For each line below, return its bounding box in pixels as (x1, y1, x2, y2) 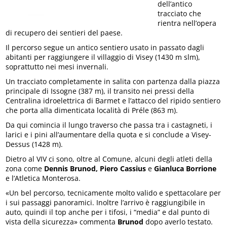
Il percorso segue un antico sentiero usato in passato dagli (6, 43, 205, 53)
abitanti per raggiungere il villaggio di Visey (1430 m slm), (6, 52, 201, 62)
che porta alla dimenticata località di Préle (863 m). (6, 105, 178, 116)
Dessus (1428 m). (6, 139, 63, 149)
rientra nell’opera (158, 18, 217, 28)
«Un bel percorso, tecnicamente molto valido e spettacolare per (6, 188, 221, 198)
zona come (6, 164, 45, 174)
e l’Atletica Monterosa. (6, 173, 81, 183)
